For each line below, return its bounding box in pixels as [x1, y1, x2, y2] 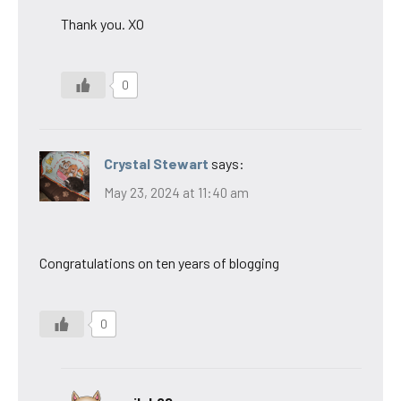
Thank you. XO [61, 15, 144, 33]
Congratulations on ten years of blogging [39, 253, 279, 271]
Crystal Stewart [104, 155, 209, 173]
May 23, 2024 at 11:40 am [104, 183, 249, 200]
